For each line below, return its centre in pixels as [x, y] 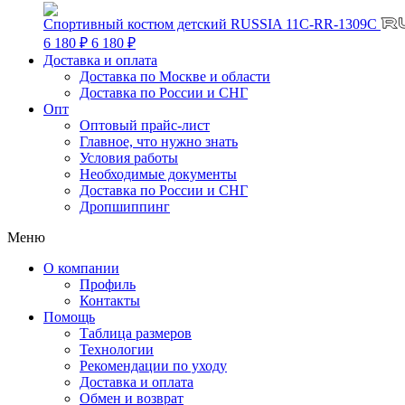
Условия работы [129, 158]
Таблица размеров [136, 333]
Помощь [69, 317]
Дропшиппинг [125, 207]
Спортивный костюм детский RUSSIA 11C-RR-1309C [212, 24]
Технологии [117, 349]
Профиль [108, 284]
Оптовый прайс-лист [145, 125]
